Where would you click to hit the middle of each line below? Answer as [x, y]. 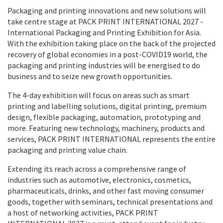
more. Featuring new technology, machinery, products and [106, 128]
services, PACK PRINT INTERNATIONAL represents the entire [111, 139]
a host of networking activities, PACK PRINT [83, 212]
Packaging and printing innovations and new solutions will [107, 10]
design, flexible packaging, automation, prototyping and [104, 117]
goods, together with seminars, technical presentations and [110, 201]
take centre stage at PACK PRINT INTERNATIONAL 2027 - [105, 21]
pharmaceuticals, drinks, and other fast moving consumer [106, 190]
